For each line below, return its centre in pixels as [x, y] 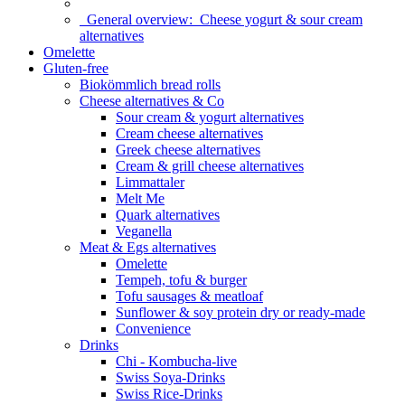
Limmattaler [150, 182]
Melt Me [140, 198]
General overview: [140, 19]
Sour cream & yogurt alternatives [210, 117]
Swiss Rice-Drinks [169, 394]
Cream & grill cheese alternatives [210, 166]
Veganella [144, 231]
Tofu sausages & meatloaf [189, 296]
